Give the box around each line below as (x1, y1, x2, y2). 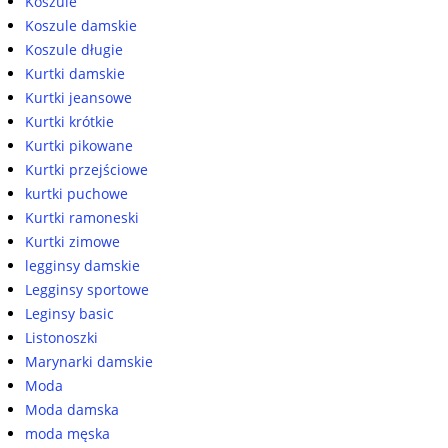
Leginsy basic (25, 304, 114, 324)
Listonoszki (25, 328, 98, 348)
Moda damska (25, 400, 119, 420)
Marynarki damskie (25, 352, 153, 372)
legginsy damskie (25, 256, 140, 276)
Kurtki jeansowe (25, 88, 132, 108)
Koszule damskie (25, 16, 137, 36)
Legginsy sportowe (25, 280, 149, 300)
